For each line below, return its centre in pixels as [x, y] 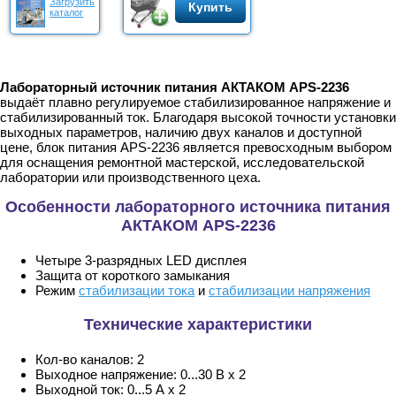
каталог [67, 12]
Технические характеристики [198, 325]
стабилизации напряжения [289, 291]
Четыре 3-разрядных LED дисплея [141, 261]
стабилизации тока [137, 291]
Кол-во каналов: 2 [90, 360]
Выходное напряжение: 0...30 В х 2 [141, 375]
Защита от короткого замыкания [133, 276]
